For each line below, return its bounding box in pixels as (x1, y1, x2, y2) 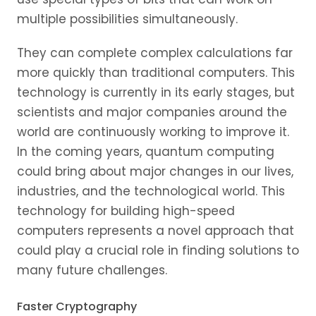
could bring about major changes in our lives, (17, 162, 293, 180)
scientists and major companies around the (17, 103, 287, 121)
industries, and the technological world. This (17, 182, 285, 200)
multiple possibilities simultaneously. (17, 10, 238, 28)
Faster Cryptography (17, 298, 137, 315)
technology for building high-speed (17, 202, 235, 219)
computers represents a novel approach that (17, 221, 294, 239)
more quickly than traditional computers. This (17, 63, 295, 81)
